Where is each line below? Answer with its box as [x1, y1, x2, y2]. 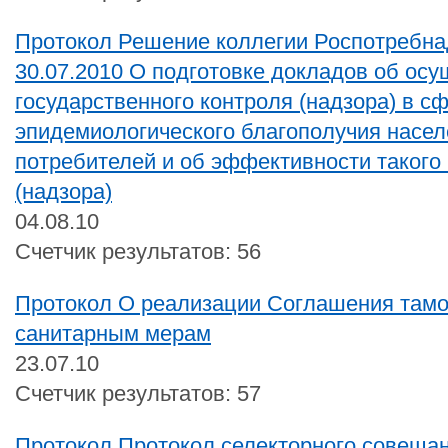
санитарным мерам [15, 320, 211, 346]
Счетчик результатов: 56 [15, 238, 261, 264]
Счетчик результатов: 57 [15, 380, 261, 406]
